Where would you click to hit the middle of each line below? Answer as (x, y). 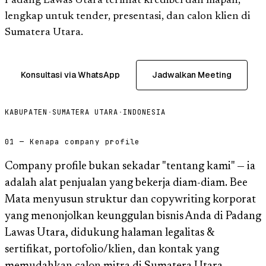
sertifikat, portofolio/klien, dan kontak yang (112, 249)
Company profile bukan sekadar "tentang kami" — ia (130, 166)
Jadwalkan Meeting (192, 75)
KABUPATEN (26, 112)
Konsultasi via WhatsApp (70, 75)
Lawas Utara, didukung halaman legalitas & (110, 233)
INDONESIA (144, 112)
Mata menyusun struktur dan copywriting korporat (130, 199)
